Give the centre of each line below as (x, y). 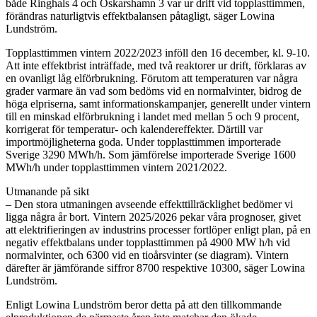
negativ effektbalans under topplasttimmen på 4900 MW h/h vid (148, 242)
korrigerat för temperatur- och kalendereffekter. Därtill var (134, 129)
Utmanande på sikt (47, 191)
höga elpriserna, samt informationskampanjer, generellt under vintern (158, 103)
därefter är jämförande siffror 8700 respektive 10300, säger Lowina (155, 267)
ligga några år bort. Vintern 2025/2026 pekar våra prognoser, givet (153, 217)
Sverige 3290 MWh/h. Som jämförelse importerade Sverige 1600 (151, 154)
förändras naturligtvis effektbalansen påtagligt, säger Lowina (140, 16)
